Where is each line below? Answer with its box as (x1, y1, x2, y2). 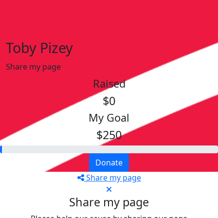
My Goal (89, 110, 129, 125)
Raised (92, 76, 126, 91)
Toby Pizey (6, 37, 73, 57)
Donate (95, 157, 123, 168)
